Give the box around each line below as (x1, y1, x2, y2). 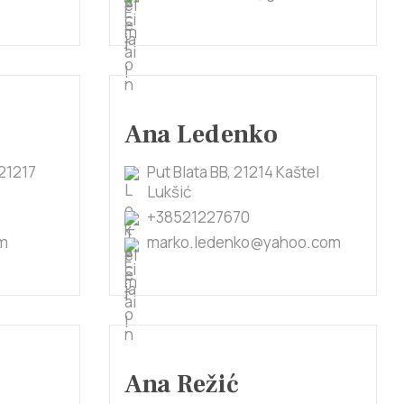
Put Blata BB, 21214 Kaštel (147, 161, 319, 182)
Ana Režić (124, 368, 241, 400)
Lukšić (147, 181, 191, 202)
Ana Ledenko (124, 118, 279, 151)
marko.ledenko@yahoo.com (147, 232, 341, 252)
